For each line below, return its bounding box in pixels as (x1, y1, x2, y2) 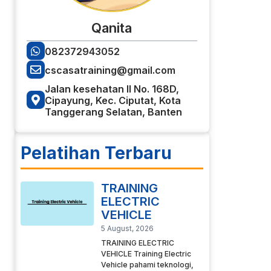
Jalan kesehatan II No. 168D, (44, 83, 179, 96)
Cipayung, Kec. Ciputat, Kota (44, 94, 181, 107)
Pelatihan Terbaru (20, 143, 172, 164)
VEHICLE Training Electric (100, 249, 191, 259)
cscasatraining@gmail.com (44, 64, 175, 77)
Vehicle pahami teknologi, (100, 260, 194, 270)
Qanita (91, 20, 132, 36)
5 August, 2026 (100, 224, 154, 233)
